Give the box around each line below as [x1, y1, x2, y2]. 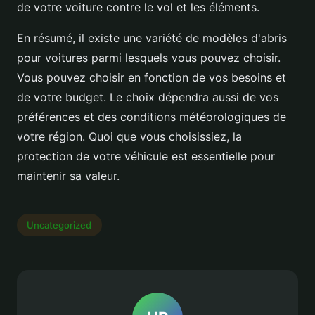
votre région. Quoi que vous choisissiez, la [17, 129, 242, 144]
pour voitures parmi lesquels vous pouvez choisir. [17, 51, 281, 65]
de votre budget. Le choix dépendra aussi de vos [17, 90, 278, 105]
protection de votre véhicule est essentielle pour [17, 149, 275, 164]
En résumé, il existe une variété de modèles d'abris [17, 31, 287, 46]
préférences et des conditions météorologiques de [17, 110, 286, 124]
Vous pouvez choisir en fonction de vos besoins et [17, 70, 286, 85]
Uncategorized [27, 219, 92, 231]
